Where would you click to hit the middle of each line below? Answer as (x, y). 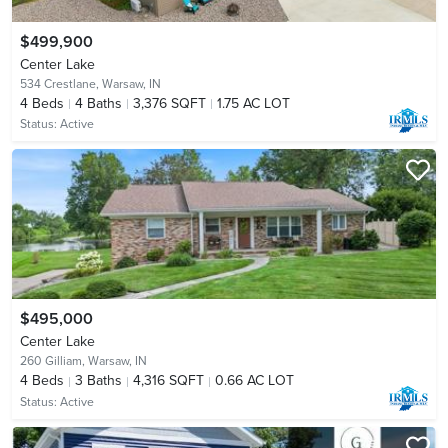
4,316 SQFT (168, 381)
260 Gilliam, (54, 361)
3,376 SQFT (169, 104)
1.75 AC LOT (253, 104)
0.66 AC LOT (254, 381)
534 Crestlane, (61, 84)
